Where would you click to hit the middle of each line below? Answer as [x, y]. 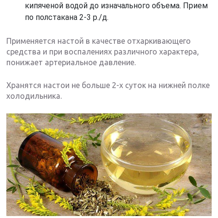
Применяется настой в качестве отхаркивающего [99, 41]
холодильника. [34, 96]
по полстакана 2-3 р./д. [67, 17]
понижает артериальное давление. [71, 62]
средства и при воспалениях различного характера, [103, 51]
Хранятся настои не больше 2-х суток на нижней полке [108, 85]
